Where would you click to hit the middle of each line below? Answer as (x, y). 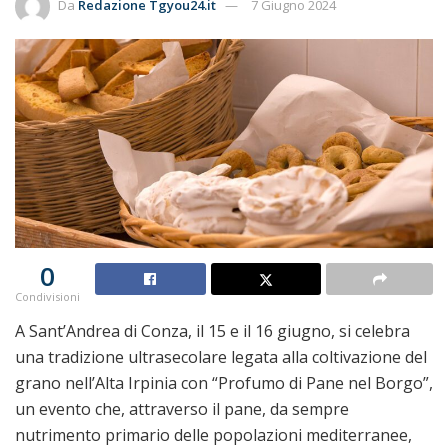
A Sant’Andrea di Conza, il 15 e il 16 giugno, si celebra (212, 330)
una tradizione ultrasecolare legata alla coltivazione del (221, 356)
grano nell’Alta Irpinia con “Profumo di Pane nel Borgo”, (224, 382)
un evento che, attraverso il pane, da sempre (182, 408)
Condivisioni (47, 296)
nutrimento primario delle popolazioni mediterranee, (213, 434)
